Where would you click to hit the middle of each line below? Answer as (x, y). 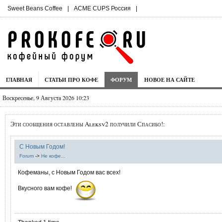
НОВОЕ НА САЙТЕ (169, 80)
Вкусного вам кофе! (46, 188)
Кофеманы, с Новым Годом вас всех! (69, 172)
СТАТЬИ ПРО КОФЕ (71, 80)
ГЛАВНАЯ (19, 80)
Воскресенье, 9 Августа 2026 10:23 (46, 98)
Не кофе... (53, 156)
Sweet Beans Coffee (35, 8)
